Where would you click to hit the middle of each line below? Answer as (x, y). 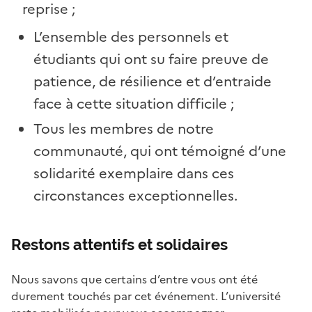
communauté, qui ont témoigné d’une (160, 151)
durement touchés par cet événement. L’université (146, 296)
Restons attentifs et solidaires (119, 245)
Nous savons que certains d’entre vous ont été (134, 280)
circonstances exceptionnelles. (135, 196)
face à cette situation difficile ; (134, 104)
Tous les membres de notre (124, 129)
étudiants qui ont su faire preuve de (151, 60)
